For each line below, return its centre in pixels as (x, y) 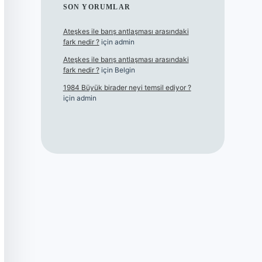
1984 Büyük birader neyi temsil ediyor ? (127, 88)
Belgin (125, 70)
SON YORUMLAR (97, 7)
